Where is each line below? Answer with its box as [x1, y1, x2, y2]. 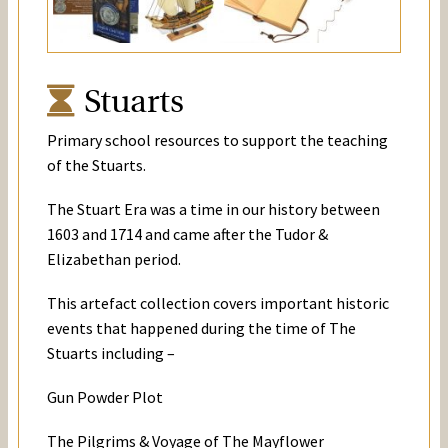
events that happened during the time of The [47, 318, 356, 339]
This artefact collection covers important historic [47, 293, 389, 314]
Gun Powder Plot [47, 387, 163, 408]
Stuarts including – [47, 343, 175, 364]
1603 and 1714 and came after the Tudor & [47, 223, 328, 244]
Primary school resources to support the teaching [47, 129, 388, 150]
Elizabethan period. [47, 248, 181, 269]
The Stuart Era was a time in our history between [47, 198, 380, 219]
